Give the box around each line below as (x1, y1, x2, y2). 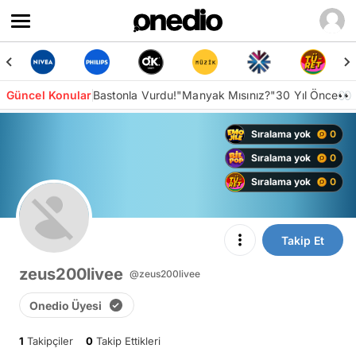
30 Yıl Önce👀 (276, 88, 352, 102)
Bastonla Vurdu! (92, 88, 177, 102)
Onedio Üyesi (29, 298, 102, 312)
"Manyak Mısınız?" (176, 88, 277, 102)
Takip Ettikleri (93, 335, 161, 347)
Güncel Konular (6, 88, 92, 102)
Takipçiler (24, 335, 73, 347)
